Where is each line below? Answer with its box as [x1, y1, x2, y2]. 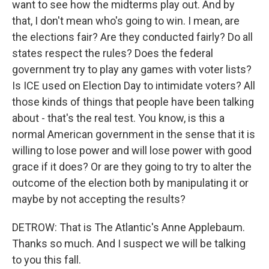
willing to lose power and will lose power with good [12, 144, 252, 157]
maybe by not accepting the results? [12, 193, 186, 205]
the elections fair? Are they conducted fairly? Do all [12, 31, 253, 43]
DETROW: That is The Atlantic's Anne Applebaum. [12, 221, 245, 234]
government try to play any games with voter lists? [12, 63, 252, 76]
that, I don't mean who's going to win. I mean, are [12, 14, 240, 27]
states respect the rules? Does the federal [12, 47, 213, 59]
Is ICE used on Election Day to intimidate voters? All [12, 79, 255, 92]
